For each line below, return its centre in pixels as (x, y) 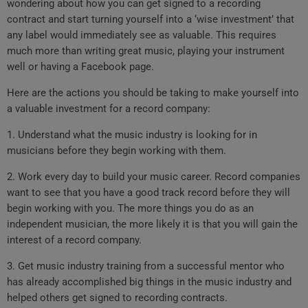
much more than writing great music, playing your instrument (146, 51)
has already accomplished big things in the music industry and (149, 282)
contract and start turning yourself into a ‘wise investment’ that (151, 20)
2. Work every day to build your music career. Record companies (154, 177)
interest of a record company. (74, 240)
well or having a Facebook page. (80, 67)
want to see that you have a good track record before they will (148, 193)
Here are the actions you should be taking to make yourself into (153, 93)
